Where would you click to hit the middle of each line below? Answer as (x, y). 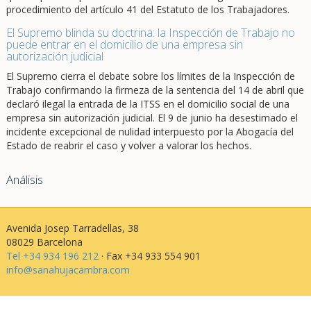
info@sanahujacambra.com (68, 270)
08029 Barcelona (44, 242)
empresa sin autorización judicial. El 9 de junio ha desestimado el (152, 118)
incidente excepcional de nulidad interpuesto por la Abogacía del (150, 132)
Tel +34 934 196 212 (52, 256)
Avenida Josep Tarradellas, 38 (72, 228)
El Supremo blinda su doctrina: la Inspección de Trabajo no (150, 33)
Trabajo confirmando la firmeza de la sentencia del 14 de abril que (155, 90)
